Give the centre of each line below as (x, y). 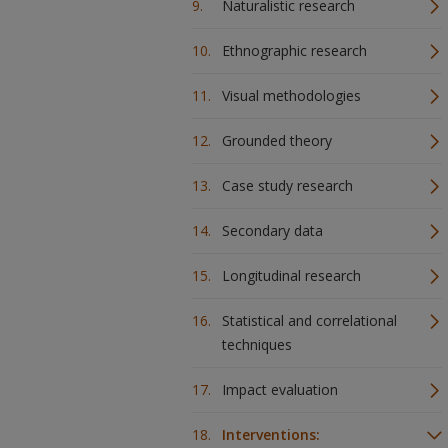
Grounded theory (277, 140)
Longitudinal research (291, 275)
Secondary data (272, 230)
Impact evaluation (280, 389)
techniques (257, 344)
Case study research (287, 185)
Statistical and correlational (309, 320)
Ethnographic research (294, 50)
